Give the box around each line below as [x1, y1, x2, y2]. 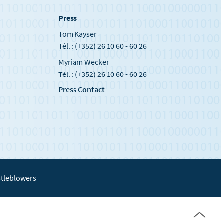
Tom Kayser [58, 28, 99, 38]
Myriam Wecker [58, 57, 111, 67]
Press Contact [58, 84, 105, 94]
